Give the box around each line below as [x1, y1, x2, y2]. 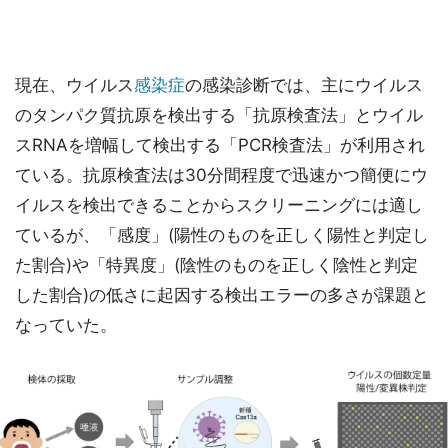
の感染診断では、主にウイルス [185, 74, 423, 95]
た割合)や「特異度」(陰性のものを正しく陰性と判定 [15, 254, 418, 275]
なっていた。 [15, 314, 117, 335]
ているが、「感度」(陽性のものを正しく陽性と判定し [15, 224, 429, 245]
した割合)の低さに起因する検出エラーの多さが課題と [15, 284, 429, 305]
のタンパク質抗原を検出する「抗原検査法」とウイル [15, 104, 423, 125]
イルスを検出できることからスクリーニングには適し [15, 194, 423, 215]
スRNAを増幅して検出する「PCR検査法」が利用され [15, 134, 425, 155]
